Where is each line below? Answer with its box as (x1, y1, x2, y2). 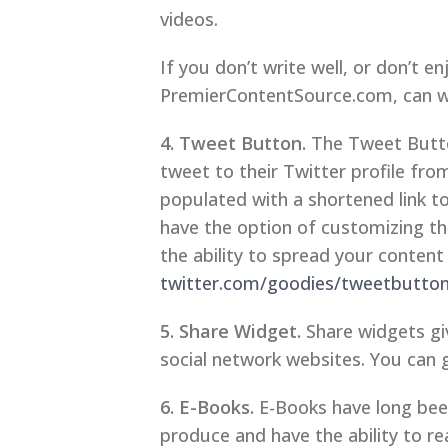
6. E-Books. (160, 395, 254, 420)
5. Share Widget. (160, 319, 301, 344)
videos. (160, 7, 218, 32)
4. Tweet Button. (160, 131, 306, 156)
